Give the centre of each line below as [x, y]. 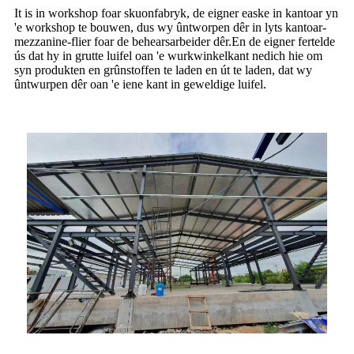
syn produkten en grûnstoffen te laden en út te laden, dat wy [163, 70]
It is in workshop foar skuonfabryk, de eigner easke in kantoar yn [176, 13]
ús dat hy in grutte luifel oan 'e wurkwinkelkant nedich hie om [168, 56]
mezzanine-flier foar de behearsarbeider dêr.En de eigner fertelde [175, 42]
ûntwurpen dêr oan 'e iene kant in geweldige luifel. [140, 85]
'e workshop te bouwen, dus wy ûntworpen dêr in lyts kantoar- [170, 28]
